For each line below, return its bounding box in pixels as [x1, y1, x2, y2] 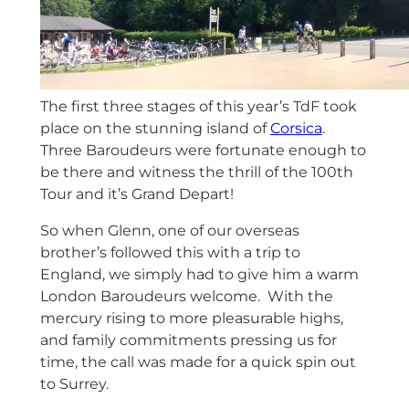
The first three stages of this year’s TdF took [39, 98, 357, 116]
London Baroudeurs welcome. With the [39, 288, 333, 306]
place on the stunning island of [39, 120, 270, 138]
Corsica [269, 120, 322, 138]
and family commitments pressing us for [39, 331, 337, 350]
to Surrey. [39, 375, 109, 393]
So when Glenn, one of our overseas [39, 222, 299, 240]
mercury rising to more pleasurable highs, [39, 309, 343, 328]
